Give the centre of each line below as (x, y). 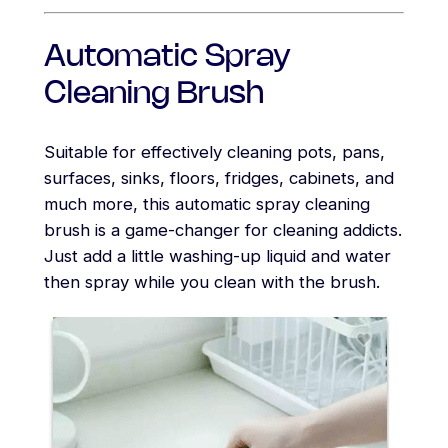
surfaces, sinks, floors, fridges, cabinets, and (218, 178)
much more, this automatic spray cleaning (206, 204)
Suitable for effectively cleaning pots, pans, (214, 152)
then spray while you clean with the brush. (211, 282)
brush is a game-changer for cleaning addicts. (222, 230)
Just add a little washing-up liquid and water (217, 256)
